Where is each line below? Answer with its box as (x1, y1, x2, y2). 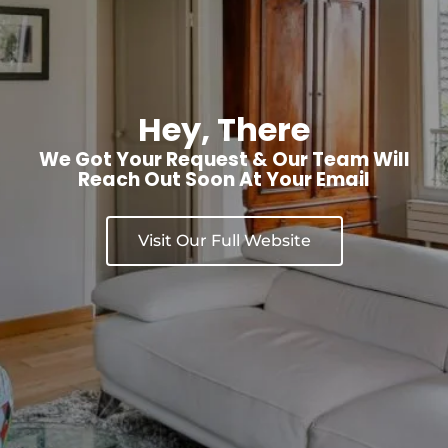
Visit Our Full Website (137, 231, 311, 251)
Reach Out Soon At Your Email (78, 166, 370, 194)
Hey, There (138, 107, 310, 153)
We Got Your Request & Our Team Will (38, 146, 410, 174)
